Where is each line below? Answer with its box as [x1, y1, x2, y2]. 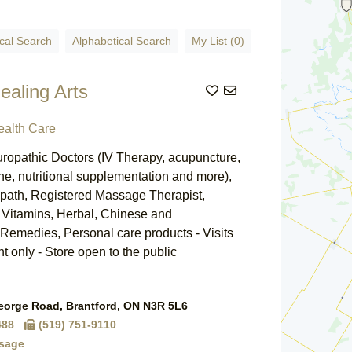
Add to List [223, 83, 283, 97]
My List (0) [192, 35, 245, 47]
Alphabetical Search [72, 35, 172, 47]
